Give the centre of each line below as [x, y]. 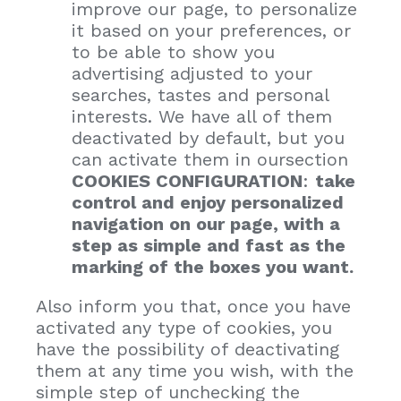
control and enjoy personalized [208, 202]
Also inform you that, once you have [193, 306]
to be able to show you [173, 51]
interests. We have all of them [202, 116]
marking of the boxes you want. [213, 266]
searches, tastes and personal [200, 94]
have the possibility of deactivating [188, 349]
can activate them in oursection [210, 159]
